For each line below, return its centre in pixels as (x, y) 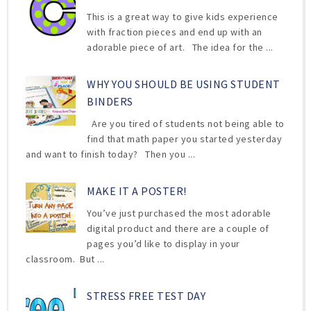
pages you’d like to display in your (163, 244)
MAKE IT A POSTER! (137, 191)
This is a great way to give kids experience (183, 16)
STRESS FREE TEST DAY (146, 296)
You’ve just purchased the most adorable (179, 213)
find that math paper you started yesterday (185, 138)
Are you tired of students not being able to (186, 123)
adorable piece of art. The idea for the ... (180, 47)
